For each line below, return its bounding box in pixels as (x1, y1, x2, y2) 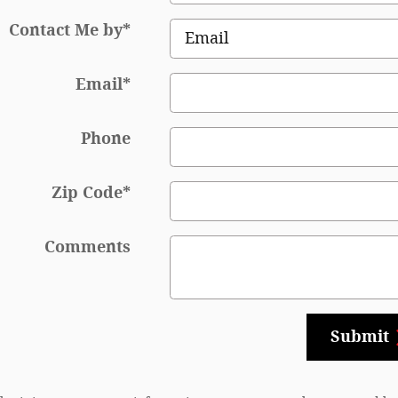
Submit (330, 327, 389, 347)
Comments (44, 237, 131, 258)
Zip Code (51, 183, 123, 203)
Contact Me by (8, 20, 123, 41)
